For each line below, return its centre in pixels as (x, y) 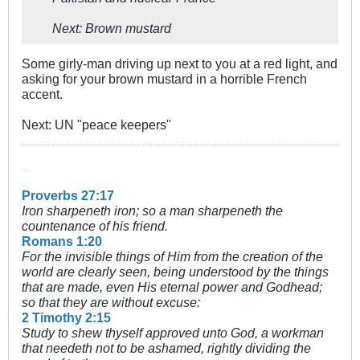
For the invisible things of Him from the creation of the (172, 257)
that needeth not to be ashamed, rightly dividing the (166, 348)
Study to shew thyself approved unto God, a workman (173, 333)
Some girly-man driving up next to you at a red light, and (180, 64)
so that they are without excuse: (111, 303)
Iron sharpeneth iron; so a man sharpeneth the (152, 211)
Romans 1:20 (62, 241)
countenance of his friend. (95, 226)
